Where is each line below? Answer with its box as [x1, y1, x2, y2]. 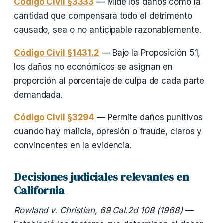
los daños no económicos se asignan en [14, 62, 173, 72]
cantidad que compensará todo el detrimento [14, 11, 192, 21]
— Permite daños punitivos [94, 112, 203, 122]
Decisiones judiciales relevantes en [14, 169, 189, 184]
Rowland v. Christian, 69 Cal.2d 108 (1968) [14, 205, 183, 215]
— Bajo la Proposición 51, [99, 48, 201, 58]
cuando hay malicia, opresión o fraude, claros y [14, 126, 202, 136]
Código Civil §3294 [14, 112, 95, 122]
